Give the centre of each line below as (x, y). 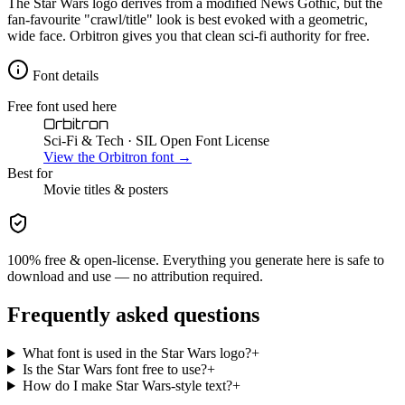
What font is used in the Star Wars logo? (137, 353)
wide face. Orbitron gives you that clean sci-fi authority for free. (188, 36)
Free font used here (62, 107)
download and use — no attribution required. (135, 277)
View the (71, 157)
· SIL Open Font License (197, 141)
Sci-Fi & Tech (84, 141)
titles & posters (124, 190)
